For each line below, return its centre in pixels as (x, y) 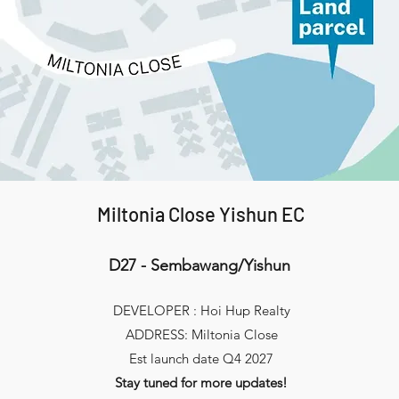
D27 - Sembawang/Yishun (199, 265)
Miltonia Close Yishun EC (200, 214)
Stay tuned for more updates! (202, 383)
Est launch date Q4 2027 (202, 358)
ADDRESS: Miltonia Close (201, 334)
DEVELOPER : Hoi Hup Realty (201, 310)
